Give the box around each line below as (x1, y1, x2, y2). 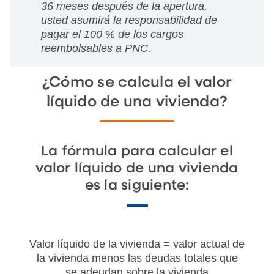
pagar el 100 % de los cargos (40, 28, 183, 41)
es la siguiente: (84, 179, 190, 193)
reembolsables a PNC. (40, 42, 151, 55)
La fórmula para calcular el (41, 144, 233, 159)
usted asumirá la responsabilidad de (40, 14, 217, 27)
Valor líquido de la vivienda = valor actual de (29, 238, 245, 251)
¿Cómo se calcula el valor (42, 75, 232, 91)
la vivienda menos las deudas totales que (36, 252, 238, 265)
